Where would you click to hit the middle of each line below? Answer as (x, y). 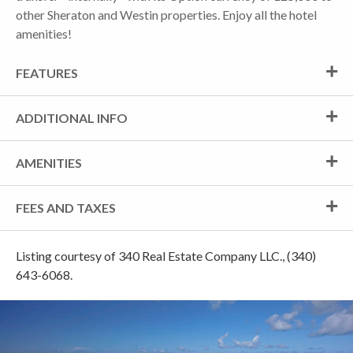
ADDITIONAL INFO (72, 117)
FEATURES (47, 72)
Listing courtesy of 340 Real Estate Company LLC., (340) (166, 255)
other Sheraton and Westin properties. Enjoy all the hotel (166, 14)
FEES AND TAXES (66, 207)
